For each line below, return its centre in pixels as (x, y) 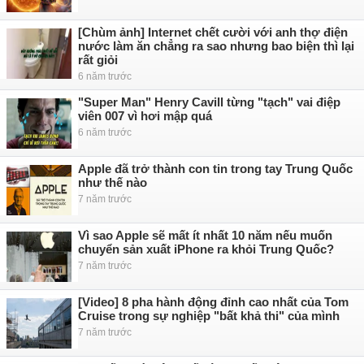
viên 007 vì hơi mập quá (145, 116)
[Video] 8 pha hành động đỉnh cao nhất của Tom (213, 302)
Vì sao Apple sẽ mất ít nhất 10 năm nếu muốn (205, 235)
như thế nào (113, 182)
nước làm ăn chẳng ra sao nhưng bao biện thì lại (216, 46)
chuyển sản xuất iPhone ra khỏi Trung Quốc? (206, 249)
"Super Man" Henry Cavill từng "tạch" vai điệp (209, 102)
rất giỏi (98, 60)
